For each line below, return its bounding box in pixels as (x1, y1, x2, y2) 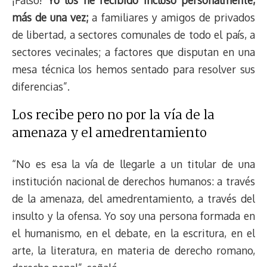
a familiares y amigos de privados (88, 10, 256, 24)
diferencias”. (12, 79, 70, 93)
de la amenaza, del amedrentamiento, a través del (12, 191, 255, 205)
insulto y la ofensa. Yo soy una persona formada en (12, 209, 255, 222)
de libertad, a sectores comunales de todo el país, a (12, 27, 255, 41)
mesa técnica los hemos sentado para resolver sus (12, 62, 255, 76)
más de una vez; (12, 10, 89, 24)
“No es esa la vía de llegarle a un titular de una (12, 157, 255, 170)
